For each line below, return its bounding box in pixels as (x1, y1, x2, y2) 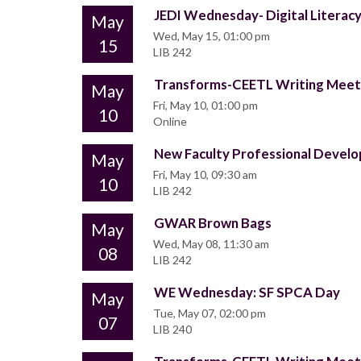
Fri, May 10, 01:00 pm (153, 98, 258, 113)
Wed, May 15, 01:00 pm (153, 29, 270, 44)
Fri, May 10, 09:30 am (153, 168, 257, 182)
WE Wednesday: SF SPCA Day (154, 284, 340, 301)
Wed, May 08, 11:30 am (153, 237, 269, 251)
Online (153, 114, 187, 129)
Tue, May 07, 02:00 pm (153, 306, 266, 321)
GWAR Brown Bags (154, 214, 272, 232)
